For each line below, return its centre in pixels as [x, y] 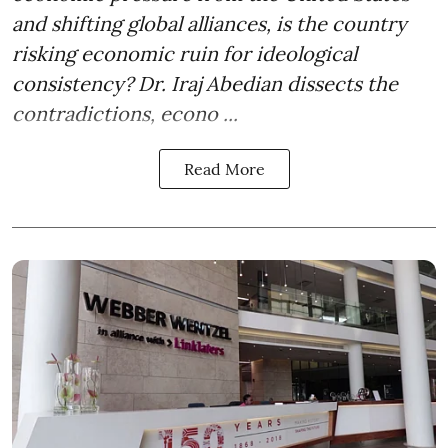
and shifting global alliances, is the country [209, 23]
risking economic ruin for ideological [184, 53]
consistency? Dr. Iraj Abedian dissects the [205, 83]
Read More [224, 168]
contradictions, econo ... [125, 113]
